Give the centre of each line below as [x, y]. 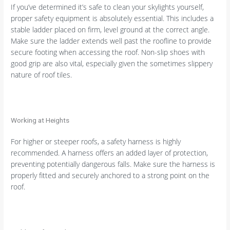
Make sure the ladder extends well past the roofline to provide [111, 41]
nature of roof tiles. [42, 75]
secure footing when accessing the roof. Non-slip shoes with [108, 52]
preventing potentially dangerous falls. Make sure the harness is [113, 164]
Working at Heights [40, 120]
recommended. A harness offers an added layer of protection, [110, 153]
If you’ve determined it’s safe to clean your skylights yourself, [108, 7]
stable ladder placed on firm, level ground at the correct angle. [110, 30]
